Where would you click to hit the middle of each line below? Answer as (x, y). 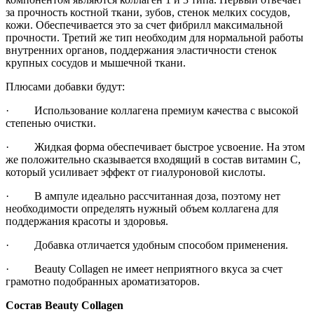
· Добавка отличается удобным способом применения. (147, 245)
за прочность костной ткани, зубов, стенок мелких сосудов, (148, 13)
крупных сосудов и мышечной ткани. (96, 63)
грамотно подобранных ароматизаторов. (103, 282)
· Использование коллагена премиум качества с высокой (152, 111)
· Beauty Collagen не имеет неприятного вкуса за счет (144, 269)
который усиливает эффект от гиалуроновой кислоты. (136, 172)
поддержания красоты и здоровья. (87, 221)
